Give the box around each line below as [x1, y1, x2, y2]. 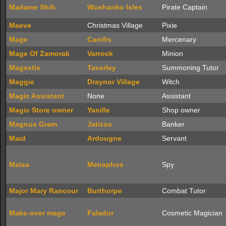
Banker [162, 120, 185, 128]
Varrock [87, 49, 113, 58]
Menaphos [87, 160, 124, 168]
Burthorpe [87, 187, 122, 195]
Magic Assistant [9, 92, 64, 100]
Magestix [9, 64, 40, 72]
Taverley [87, 64, 116, 72]
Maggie [9, 78, 34, 86]
